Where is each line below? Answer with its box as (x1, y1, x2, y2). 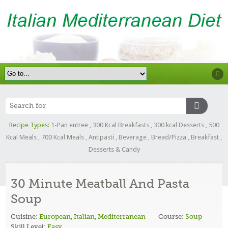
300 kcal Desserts (153, 121, 204, 129)
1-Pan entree (50, 121, 88, 129)
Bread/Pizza (151, 133, 186, 141)
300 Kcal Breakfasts (92, 121, 149, 129)
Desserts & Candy (88, 145, 140, 153)
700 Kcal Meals (41, 133, 84, 141)
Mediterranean (98, 212, 146, 220)
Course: (158, 212, 186, 220)
